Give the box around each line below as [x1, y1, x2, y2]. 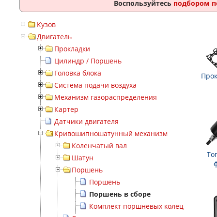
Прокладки [54, 44, 90, 53]
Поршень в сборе [89, 189, 151, 199]
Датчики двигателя [54, 117, 119, 126]
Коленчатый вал [72, 141, 127, 150]
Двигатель [37, 32, 72, 41]
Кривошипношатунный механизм [54, 129, 168, 138]
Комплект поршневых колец [89, 201, 184, 211]
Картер [54, 105, 78, 114]
